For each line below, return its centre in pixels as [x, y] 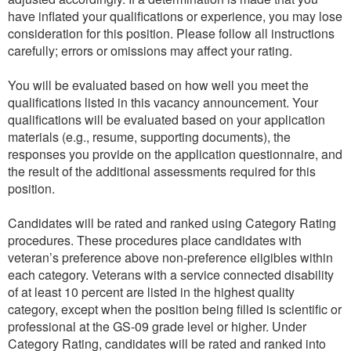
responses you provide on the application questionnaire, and [175, 154]
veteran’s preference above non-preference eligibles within [170, 257]
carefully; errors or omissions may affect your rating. [150, 50]
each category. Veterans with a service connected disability [171, 274]
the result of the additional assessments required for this [162, 171]
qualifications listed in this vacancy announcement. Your [163, 102]
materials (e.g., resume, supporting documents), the [149, 136]
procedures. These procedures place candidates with [155, 240]
